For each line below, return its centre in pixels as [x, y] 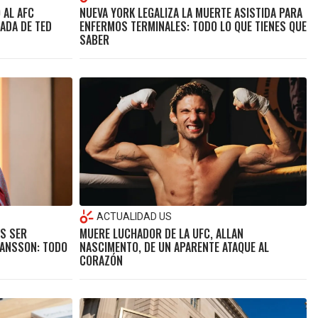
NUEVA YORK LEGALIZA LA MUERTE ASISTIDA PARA [191, 13]
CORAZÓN [101, 260]
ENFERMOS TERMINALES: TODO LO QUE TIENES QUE [193, 27]
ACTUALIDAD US [134, 216]
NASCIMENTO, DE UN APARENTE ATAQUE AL [174, 247]
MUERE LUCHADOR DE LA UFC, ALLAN [161, 233]
